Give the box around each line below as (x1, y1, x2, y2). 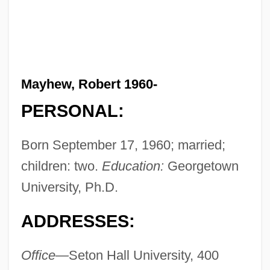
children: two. (20, 159, 102, 174)
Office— (20, 248, 69, 263)
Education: (101, 159, 164, 174)
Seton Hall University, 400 (68, 248, 219, 263)
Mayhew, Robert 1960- (20, 76, 157, 92)
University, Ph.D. (20, 180, 118, 195)
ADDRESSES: (20, 212, 135, 231)
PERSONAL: (20, 101, 124, 121)
